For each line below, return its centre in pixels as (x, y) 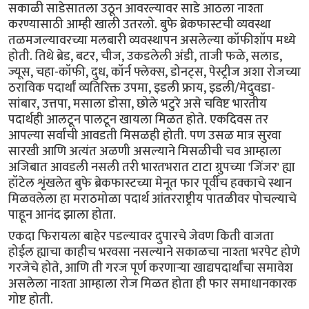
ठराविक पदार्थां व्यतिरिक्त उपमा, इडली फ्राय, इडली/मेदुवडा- (142, 88)
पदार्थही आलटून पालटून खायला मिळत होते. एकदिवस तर (138, 119)
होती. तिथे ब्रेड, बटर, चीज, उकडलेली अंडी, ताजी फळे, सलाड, (145, 56)
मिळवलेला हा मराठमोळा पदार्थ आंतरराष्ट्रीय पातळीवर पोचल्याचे (152, 199)
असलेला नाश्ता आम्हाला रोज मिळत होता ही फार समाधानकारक (152, 283)
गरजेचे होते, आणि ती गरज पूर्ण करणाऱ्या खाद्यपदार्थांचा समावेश (151, 268)
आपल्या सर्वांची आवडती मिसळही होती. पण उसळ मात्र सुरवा (145, 135)
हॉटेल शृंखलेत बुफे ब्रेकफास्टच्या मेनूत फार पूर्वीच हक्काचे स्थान (150, 183)
